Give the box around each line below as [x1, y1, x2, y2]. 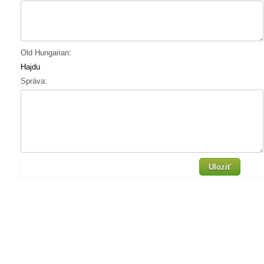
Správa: [21, 77, 47, 85]
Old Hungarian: [21, 48, 71, 57]
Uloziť [208, 163, 231, 171]
